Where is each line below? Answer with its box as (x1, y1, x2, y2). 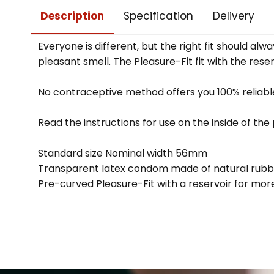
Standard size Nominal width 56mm (38, 146, 207, 160)
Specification (124, 8, 193, 23)
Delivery (213, 8, 254, 23)
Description (40, 8, 104, 23)
